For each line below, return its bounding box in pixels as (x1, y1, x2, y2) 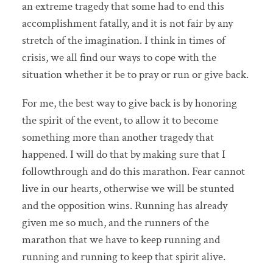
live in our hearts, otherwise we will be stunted (21, 180, 234, 196)
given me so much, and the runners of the (21, 214, 209, 230)
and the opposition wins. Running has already (21, 197, 227, 213)
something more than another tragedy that (21, 129, 214, 145)
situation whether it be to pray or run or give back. (21, 66, 249, 82)
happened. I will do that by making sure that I (21, 146, 225, 162)
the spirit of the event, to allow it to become (21, 112, 218, 128)
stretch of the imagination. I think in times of (21, 32, 225, 48)
